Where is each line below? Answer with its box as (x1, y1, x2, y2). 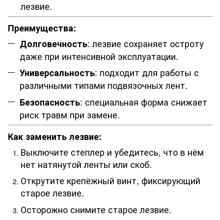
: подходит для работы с (95, 66, 199, 79)
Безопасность (20, 95, 80, 109)
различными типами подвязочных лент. (20, 79, 188, 92)
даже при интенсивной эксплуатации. (20, 49, 178, 62)
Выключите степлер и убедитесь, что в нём (21, 145, 204, 158)
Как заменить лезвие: (8, 130, 102, 143)
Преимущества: (8, 21, 76, 34)
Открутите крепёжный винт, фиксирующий (21, 174, 200, 187)
